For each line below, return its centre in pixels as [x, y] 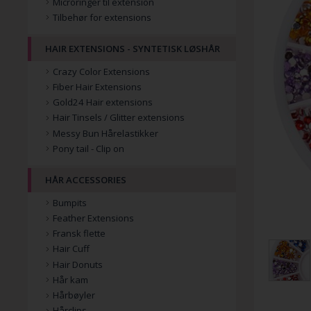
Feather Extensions [93, 218]
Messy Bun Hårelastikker [106, 133]
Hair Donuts [78, 264]
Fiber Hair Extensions [97, 87]
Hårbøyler [74, 295]
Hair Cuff [71, 249]
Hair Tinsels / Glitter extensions [119, 118]
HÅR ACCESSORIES [86, 180]
